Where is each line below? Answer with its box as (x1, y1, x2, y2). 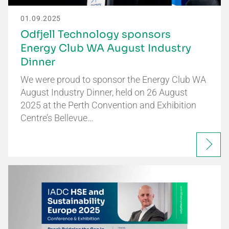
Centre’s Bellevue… (20, 112, 94, 123)
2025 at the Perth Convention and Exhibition (20, 99, 196, 110)
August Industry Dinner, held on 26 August (20, 86, 188, 98)
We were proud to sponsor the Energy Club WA (20, 74, 206, 85)
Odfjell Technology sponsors (20, 28, 171, 41)
